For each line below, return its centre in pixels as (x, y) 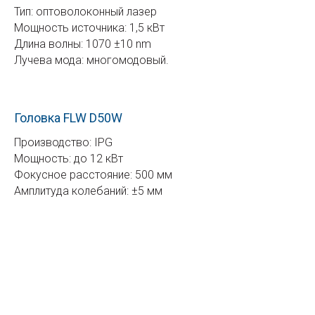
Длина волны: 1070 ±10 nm (84, 44)
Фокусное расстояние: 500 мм (95, 174)
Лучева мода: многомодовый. (91, 60)
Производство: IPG (65, 142)
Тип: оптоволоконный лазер (85, 11)
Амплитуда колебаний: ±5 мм (90, 191)
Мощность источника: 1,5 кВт (91, 27)
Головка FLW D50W (68, 117)
